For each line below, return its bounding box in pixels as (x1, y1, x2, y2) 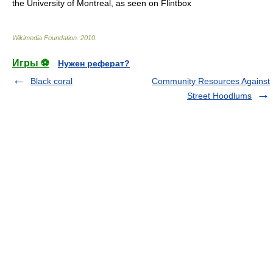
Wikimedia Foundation (12, 34, 77, 41)
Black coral (30, 76, 73, 86)
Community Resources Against (152, 76, 270, 86)
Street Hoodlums (187, 91, 252, 101)
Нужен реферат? (58, 58, 130, 68)
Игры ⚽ (12, 58, 49, 68)
